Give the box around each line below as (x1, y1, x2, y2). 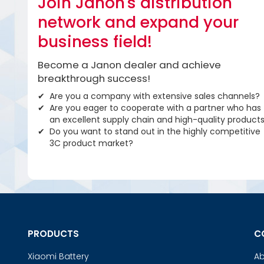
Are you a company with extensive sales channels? (49, 90, 260, 103)
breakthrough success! (37, 71, 150, 85)
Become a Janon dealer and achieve (37, 57, 221, 72)
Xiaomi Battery (27, 250, 89, 262)
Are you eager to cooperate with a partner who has (49, 102, 261, 114)
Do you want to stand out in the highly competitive (49, 126, 260, 138)
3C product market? (49, 137, 133, 150)
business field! (37, 31, 152, 53)
